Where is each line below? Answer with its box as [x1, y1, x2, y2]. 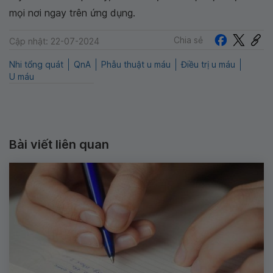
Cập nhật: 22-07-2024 [9, 36, 99, 47]
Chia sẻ [174, 34, 203, 45]
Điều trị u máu [181, 59, 235, 70]
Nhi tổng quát [9, 59, 63, 70]
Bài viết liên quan [9, 137, 109, 152]
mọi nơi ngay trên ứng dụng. [9, 7, 135, 19]
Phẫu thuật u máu [101, 59, 171, 70]
